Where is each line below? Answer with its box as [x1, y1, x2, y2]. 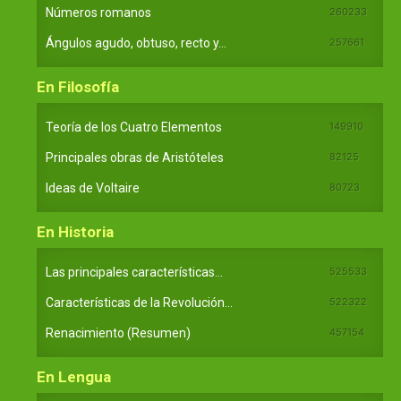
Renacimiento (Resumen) [46, 325, 191, 340]
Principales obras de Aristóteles [46, 149, 224, 165]
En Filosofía [37, 77, 119, 96]
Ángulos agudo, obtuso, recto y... [46, 35, 226, 50]
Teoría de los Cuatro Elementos [46, 119, 222, 134]
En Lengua [37, 367, 111, 386]
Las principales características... [46, 264, 223, 279]
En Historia [37, 222, 114, 241]
